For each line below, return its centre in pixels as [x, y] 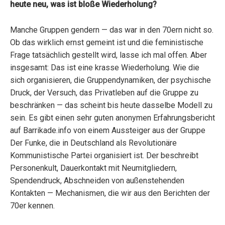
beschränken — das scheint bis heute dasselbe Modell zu [111, 105]
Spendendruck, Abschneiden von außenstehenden [97, 180]
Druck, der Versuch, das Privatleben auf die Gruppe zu [104, 92]
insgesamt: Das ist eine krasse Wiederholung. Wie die [105, 67]
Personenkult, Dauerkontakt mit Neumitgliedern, [93, 168]
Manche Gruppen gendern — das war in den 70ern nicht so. [112, 30]
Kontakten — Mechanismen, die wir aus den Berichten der [110, 193]
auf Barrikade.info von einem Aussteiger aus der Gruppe [108, 130]
